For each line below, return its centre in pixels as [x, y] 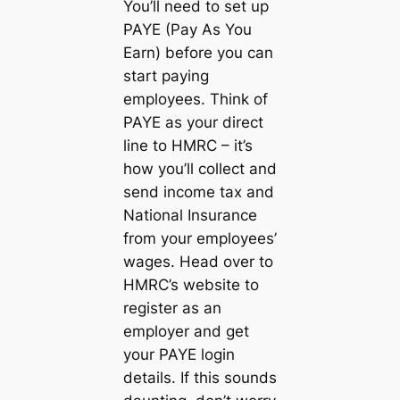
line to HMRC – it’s [187, 146]
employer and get [186, 331]
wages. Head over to [198, 262]
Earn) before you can [198, 53]
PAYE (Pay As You [187, 29]
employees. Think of [195, 99]
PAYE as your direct [193, 122]
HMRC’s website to [191, 285]
